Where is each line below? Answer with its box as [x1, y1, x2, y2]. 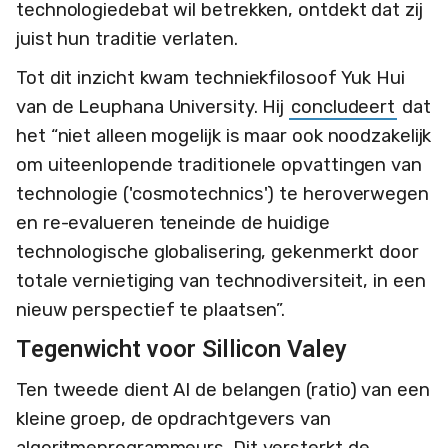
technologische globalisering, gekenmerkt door [16, 240, 419, 263]
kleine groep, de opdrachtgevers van [16, 407, 331, 430]
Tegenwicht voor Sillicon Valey [16, 331, 347, 367]
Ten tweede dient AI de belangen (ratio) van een [16, 378, 430, 401]
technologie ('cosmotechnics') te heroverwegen [16, 182, 429, 205]
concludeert [291, 95, 396, 118]
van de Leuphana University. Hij [16, 95, 290, 118]
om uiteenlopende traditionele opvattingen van [16, 153, 422, 176]
